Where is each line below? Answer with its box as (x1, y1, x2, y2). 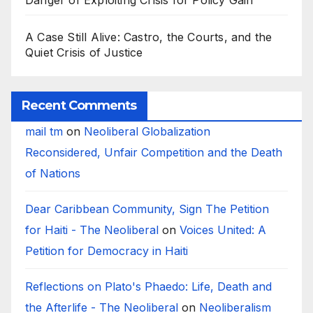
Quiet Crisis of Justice (25, 45, 143, 60)
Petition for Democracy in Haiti (25, 244, 188, 259)
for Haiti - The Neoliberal (25, 223, 159, 238)
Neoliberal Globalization (84, 124, 210, 139)
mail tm (25, 124, 63, 139)
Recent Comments (22, 98, 137, 114)
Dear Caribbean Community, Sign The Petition (25, 202, 269, 217)
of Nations (25, 166, 80, 181)
